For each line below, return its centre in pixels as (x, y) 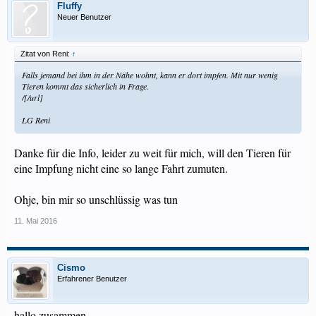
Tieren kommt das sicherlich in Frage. (85, 86)
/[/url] (32, 97)
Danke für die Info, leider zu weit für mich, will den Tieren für (152, 153)
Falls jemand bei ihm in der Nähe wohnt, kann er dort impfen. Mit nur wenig (150, 75)
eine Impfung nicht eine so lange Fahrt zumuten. (121, 168)
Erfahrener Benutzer (92, 279)
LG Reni (36, 120)
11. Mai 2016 (36, 221)
